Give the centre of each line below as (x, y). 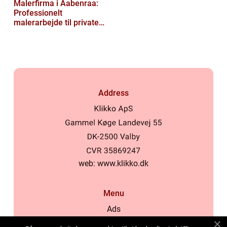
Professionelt (38, 13)
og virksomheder (44, 32)
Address (113, 93)
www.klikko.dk (123, 164)
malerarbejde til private (56, 23)
